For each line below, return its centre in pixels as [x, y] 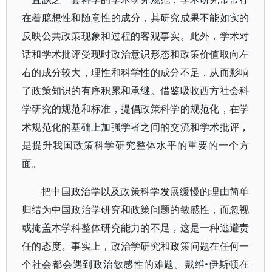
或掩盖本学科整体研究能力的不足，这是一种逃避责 [136, 228]
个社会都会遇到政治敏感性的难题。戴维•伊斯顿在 [136, 264]
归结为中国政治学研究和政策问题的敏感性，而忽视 [136, 209]
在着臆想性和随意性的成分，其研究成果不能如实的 [136, 18]
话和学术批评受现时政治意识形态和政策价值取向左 [136, 54]
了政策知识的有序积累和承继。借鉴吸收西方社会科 [136, 90]
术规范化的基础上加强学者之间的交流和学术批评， [136, 127]
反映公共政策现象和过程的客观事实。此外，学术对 [136, 36]
